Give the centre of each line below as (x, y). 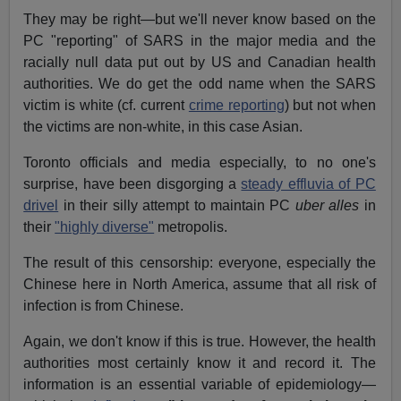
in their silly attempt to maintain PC (177, 206)
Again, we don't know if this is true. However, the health (200, 342)
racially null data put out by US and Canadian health (200, 63)
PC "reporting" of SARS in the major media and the (200, 41)
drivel (41, 206)
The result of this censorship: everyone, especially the (200, 263)
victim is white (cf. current (106, 106)
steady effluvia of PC (308, 184)
